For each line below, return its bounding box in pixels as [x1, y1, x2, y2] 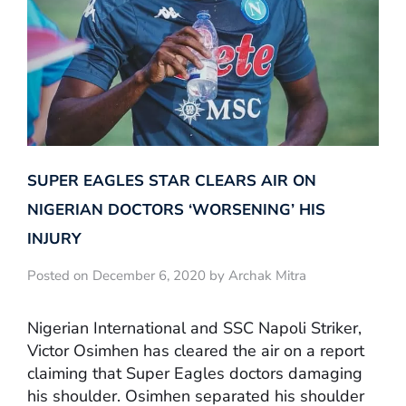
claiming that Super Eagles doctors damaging [27, 362, 362, 384]
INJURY [27, 228, 82, 250]
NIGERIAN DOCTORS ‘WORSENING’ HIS [27, 199, 325, 221]
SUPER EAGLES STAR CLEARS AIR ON [27, 170, 316, 192]
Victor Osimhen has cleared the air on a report [27, 339, 364, 362]
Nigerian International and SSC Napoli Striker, [27, 316, 362, 339]
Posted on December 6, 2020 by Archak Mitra [27, 266, 306, 285]
